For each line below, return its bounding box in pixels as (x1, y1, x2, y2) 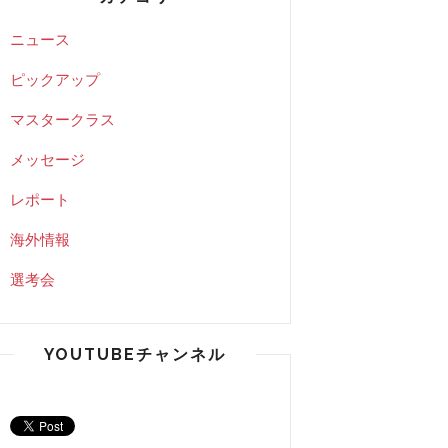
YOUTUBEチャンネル (44, 344, 226, 364)
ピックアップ (10, 69, 100, 89)
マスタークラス (10, 109, 115, 129)
